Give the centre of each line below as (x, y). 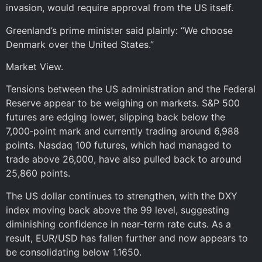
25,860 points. (38, 173)
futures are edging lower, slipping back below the (116, 117)
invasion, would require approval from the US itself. (120, 8)
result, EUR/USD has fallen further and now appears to (127, 238)
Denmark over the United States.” (80, 44)
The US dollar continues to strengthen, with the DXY (122, 196)
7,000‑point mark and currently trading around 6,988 (123, 131)
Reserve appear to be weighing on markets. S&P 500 (123, 103)
